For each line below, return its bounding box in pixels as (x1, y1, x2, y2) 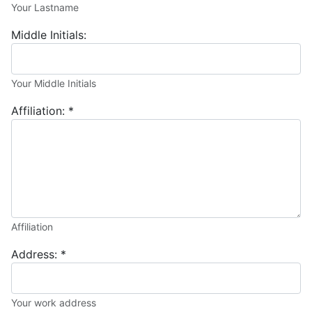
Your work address (11, 296, 96, 309)
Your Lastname (11, 1, 79, 14)
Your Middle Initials (11, 77, 96, 90)
